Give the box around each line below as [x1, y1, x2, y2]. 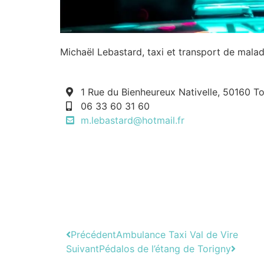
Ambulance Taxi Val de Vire [116, 228, 238, 240]
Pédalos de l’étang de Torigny [99, 242, 231, 255]
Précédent [71, 228, 116, 240]
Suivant [66, 242, 99, 255]
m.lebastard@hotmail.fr [81, 114, 184, 127]
